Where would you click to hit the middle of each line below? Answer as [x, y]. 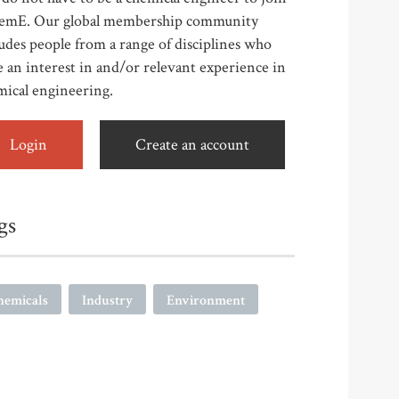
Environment [206, 301]
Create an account [192, 145]
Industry [107, 301]
